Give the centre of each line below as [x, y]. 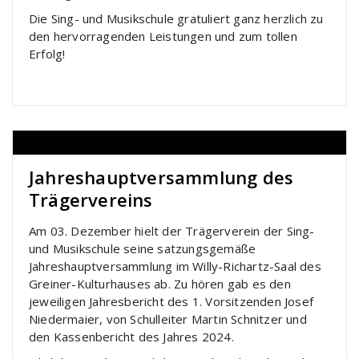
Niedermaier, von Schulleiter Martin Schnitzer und [168, 319]
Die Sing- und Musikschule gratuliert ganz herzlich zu [176, 18]
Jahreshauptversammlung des [161, 177]
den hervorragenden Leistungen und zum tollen [163, 36]
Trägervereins [91, 199]
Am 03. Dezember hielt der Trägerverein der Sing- [172, 230]
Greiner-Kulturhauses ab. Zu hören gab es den [160, 283]
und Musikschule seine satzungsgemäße [143, 248]
